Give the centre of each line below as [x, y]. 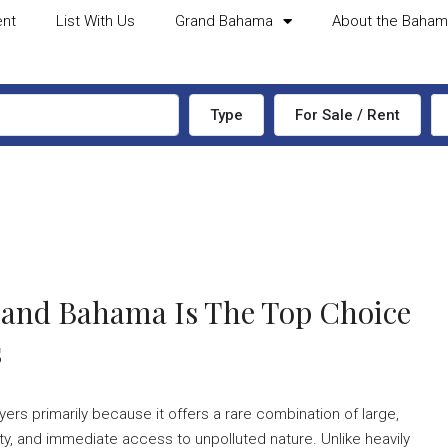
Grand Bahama [223, 21]
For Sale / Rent [347, 115]
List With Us [95, 21]
